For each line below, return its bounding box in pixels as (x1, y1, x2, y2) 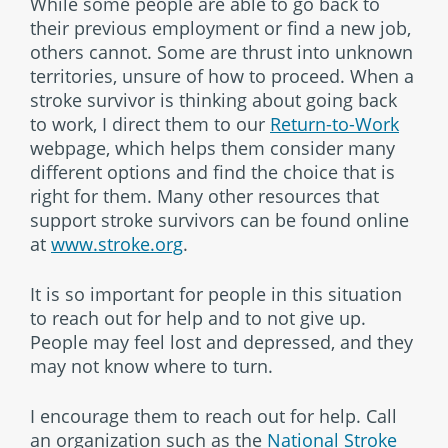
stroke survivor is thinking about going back (30, 87, 397, 112)
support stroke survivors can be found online (30, 207, 409, 232)
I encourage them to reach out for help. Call (30, 403, 397, 428)
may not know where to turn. (30, 353, 273, 378)
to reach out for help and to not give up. (30, 305, 366, 330)
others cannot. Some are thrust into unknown (30, 39, 413, 64)
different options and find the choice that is (30, 159, 395, 184)
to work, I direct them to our (30, 111, 270, 136)
